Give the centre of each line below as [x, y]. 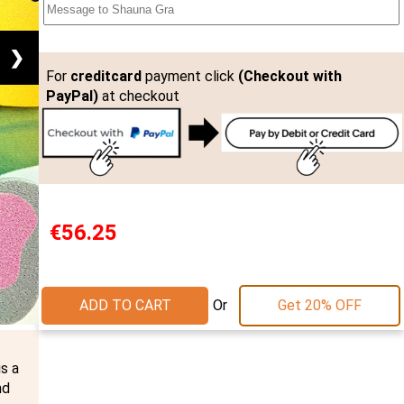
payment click [189, 77]
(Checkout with [289, 77]
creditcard [106, 77]
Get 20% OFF [320, 306]
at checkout [138, 96]
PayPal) [72, 96]
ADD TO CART [125, 306]
